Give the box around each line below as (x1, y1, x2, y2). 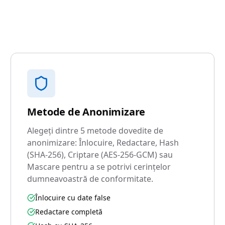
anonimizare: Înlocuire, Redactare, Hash (27, 137, 179, 148)
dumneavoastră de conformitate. (27, 173, 154, 184)
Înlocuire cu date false (35, 193, 111, 202)
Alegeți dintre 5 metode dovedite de (27, 125, 164, 136)
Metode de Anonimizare (27, 105, 146, 119)
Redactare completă (35, 207, 103, 216)
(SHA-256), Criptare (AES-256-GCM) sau (27, 149, 173, 160)
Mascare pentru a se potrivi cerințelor (27, 161, 171, 172)
